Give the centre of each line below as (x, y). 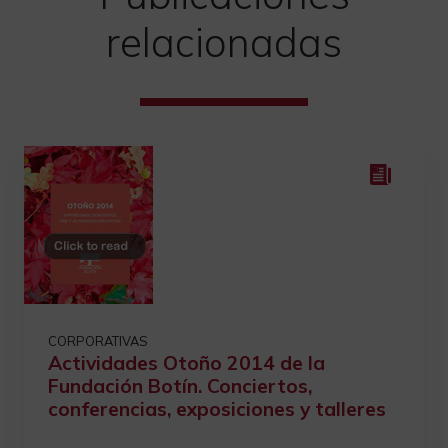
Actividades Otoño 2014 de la (186, 363)
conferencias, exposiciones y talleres (217, 409)
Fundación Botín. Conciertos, (180, 386)
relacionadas (224, 42)
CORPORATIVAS (98, 341)
